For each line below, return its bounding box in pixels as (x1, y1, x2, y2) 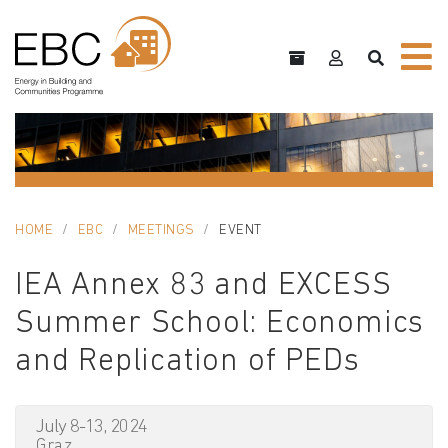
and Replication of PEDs (15, 346, 360, 379)
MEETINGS (127, 223, 195, 239)
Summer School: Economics (15, 308, 425, 341)
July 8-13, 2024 (36, 418, 147, 438)
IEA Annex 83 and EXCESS (15, 270, 392, 303)
